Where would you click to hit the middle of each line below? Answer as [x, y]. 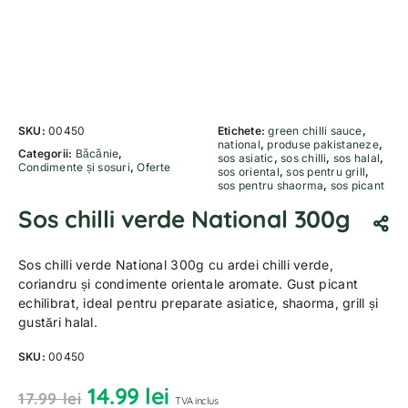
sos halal [357, 158]
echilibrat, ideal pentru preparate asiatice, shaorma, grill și [199, 303]
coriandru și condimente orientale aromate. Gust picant [189, 284]
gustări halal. [58, 322]
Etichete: [243, 131]
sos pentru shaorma [271, 185]
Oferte [154, 167]
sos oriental [249, 172]
